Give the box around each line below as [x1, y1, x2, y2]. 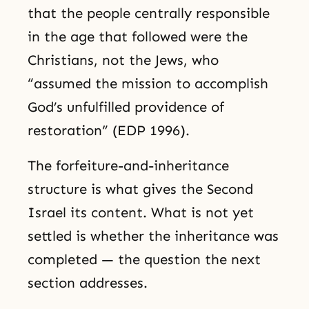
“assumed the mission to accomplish [28, 74, 268, 92]
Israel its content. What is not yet [28, 203, 254, 221]
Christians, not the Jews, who [28, 51, 219, 68]
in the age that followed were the [28, 28, 248, 45]
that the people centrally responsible [28, 4, 270, 21]
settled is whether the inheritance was [28, 227, 279, 244]
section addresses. [28, 274, 148, 291]
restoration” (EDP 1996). [28, 121, 190, 139]
